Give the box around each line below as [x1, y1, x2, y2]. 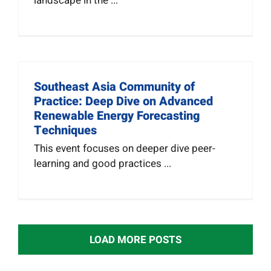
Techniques [33, 121, 97, 139]
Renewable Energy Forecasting [33, 106, 200, 125]
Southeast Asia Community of [33, 77, 195, 96]
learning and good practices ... [33, 155, 171, 171]
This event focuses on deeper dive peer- [33, 140, 215, 156]
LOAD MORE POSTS [90, 232, 181, 247]
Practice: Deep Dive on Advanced [33, 92, 213, 110]
